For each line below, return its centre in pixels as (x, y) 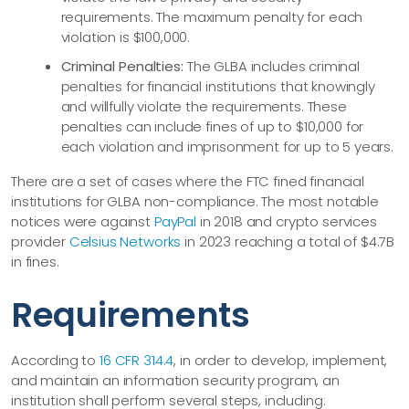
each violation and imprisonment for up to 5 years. (227, 146)
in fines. (35, 261)
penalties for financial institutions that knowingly (218, 86)
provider (40, 241)
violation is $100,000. (126, 37)
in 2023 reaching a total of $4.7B (288, 241)
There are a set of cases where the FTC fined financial (188, 181)
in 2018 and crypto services (286, 221)
